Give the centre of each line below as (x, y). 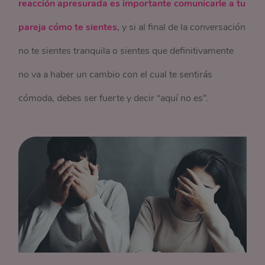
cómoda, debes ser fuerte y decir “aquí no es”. (115, 98)
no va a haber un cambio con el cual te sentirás (116, 75)
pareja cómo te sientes (68, 28)
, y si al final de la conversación (182, 28)
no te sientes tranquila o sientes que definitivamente (126, 51)
